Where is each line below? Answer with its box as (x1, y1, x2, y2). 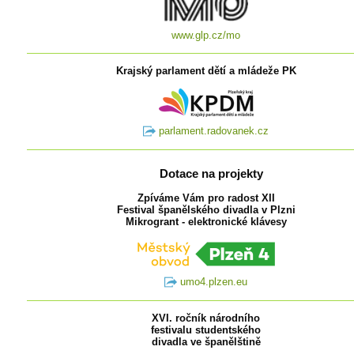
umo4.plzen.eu (177, 275, 248, 288)
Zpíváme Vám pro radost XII (137, 191, 275, 204)
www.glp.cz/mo (171, 29, 241, 42)
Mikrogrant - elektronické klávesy (125, 215, 287, 228)
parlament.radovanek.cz (156, 124, 269, 137)
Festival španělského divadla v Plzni (116, 203, 296, 216)
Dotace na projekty (160, 168, 264, 181)
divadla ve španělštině (151, 335, 261, 348)
